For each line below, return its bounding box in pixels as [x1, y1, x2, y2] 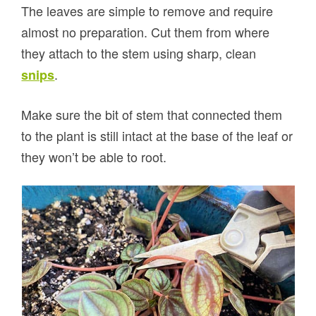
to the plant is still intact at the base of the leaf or [21, 126, 293, 145]
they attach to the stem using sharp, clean [21, 44, 257, 63]
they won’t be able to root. [21, 147, 167, 166]
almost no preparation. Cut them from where [21, 23, 270, 42]
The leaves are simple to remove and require [21, 1, 274, 20]
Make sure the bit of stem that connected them [21, 105, 283, 124]
